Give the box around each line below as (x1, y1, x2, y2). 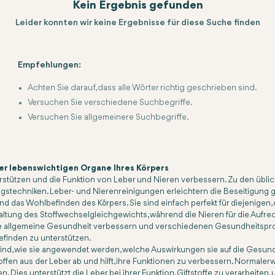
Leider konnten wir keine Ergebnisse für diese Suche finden (15, 18, 260, 28)
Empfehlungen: (18, 61, 81, 70)
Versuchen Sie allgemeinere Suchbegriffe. (28, 113, 189, 122)
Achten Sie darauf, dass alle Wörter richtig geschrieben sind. (28, 83, 257, 92)
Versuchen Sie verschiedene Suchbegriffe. (28, 98, 193, 107)
